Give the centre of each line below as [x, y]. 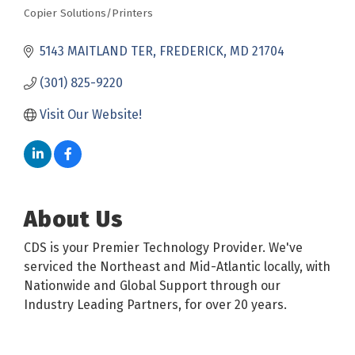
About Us [74, 219]
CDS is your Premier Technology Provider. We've [163, 247]
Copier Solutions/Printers [88, 13]
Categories [70, 25]
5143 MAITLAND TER [96, 51]
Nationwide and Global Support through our [152, 285]
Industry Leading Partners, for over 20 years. [155, 304]
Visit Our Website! [91, 114]
